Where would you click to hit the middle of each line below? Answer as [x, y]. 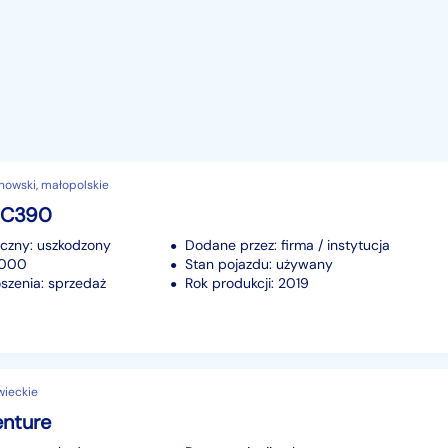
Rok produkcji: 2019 [247, 282]
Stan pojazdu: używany [259, 263]
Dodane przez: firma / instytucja [287, 244]
